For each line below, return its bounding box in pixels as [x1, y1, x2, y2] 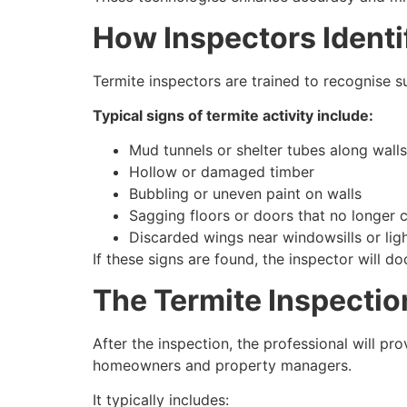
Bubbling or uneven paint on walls [129, 184, 362, 203]
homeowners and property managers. [93, 355, 352, 374]
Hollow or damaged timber [129, 163, 314, 182]
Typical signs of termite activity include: [93, 106, 373, 125]
